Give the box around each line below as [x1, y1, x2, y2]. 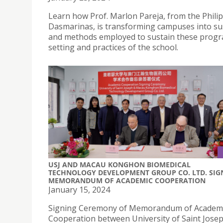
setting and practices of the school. [48, 42, 178, 53]
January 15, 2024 [48, 184, 110, 195]
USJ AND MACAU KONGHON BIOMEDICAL [48, 159, 191, 169]
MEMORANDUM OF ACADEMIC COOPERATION [48, 175, 206, 185]
